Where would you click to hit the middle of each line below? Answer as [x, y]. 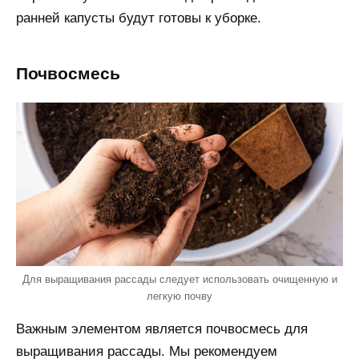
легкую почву [179, 296]
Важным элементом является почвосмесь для [162, 329]
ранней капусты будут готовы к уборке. [139, 18]
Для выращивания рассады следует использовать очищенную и [179, 279]
